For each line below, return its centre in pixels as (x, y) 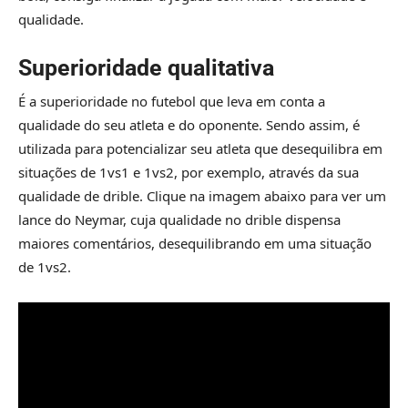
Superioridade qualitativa (146, 68)
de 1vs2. (45, 267)
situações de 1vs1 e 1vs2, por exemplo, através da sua (189, 173)
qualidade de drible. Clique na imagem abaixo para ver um (202, 196)
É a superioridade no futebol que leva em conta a (172, 102)
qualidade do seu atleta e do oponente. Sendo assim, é (189, 125)
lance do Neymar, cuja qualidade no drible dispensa (179, 220)
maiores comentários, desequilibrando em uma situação (195, 244)
